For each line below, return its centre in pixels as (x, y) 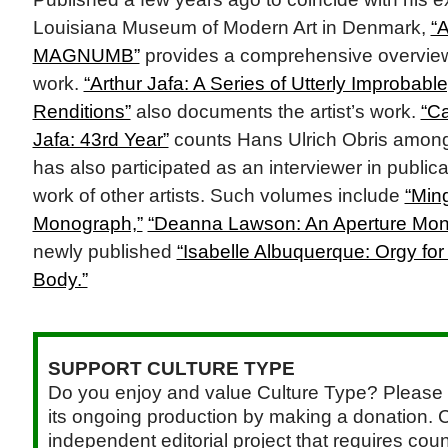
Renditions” (81, 112)
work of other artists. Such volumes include (218, 196)
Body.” (60, 280)
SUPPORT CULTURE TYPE (171, 369)
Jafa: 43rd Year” (100, 140)
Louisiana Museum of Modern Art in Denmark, (231, 28)
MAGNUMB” (86, 56)
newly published (104, 252)
